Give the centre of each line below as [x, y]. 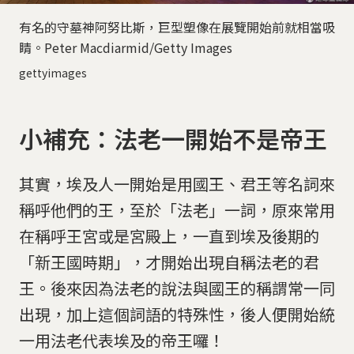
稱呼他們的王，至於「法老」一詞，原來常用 [177, 210]
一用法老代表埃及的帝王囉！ [122, 341]
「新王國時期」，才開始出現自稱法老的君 [169, 262]
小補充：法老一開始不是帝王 [173, 139]
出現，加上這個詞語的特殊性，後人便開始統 [177, 314]
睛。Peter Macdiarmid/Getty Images [126, 48]
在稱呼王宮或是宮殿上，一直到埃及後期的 [169, 236]
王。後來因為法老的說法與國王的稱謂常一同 [177, 288]
